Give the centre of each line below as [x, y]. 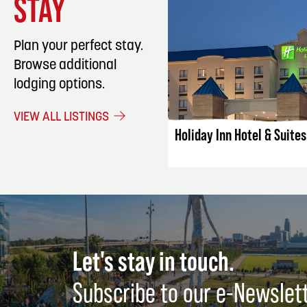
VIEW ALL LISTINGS [63, 117]
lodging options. [59, 85]
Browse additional [65, 65]
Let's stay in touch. [153, 260]
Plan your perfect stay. [78, 46]
